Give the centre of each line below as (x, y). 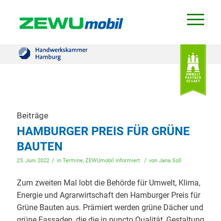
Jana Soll (170, 161)
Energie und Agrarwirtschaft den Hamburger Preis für (108, 195)
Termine (73, 161)
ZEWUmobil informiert (112, 161)
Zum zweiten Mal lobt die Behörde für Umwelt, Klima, (108, 183)
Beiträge (32, 115)
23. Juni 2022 (33, 161)
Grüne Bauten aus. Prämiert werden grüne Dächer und (110, 207)
